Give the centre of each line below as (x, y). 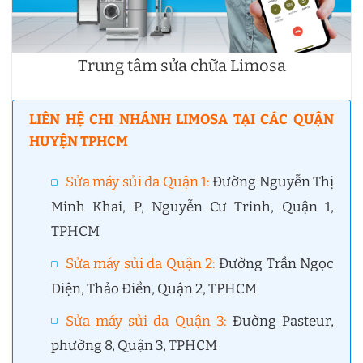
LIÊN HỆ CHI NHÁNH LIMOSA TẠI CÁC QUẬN (181, 120)
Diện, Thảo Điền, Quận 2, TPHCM (154, 288)
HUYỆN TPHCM (79, 142)
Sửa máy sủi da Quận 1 (136, 182)
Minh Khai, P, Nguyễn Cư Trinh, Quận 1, (192, 207)
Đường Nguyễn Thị (272, 182)
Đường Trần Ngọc (275, 264)
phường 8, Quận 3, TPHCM (135, 346)
